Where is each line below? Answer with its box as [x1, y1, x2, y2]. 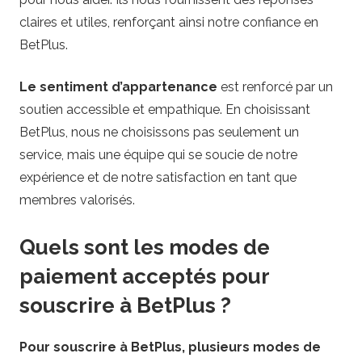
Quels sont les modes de [19, 235, 270, 260]
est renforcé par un [217, 79, 333, 95]
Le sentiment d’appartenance [19, 79, 217, 95]
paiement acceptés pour [19, 264, 269, 289]
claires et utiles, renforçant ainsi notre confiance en [19, 15, 318, 31]
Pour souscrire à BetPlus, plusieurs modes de [19, 339, 321, 355]
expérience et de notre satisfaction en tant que [19, 170, 297, 186]
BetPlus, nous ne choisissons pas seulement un [19, 124, 299, 141]
